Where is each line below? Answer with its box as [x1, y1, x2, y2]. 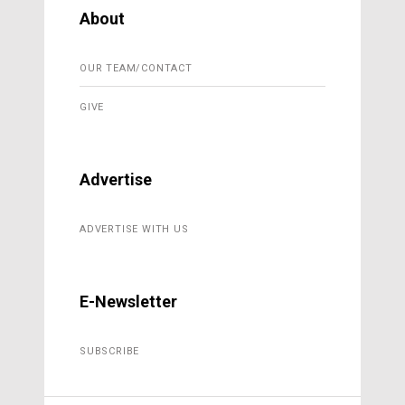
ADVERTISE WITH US [80, 223, 189, 236]
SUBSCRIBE [80, 345, 140, 358]
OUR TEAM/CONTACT [80, 62, 193, 75]
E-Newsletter [80, 292, 177, 312]
